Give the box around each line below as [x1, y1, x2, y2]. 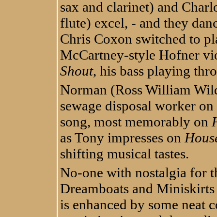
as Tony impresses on [60, 129, 185, 145]
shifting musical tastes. [60, 145, 189, 161]
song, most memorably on [60, 113, 212, 129]
